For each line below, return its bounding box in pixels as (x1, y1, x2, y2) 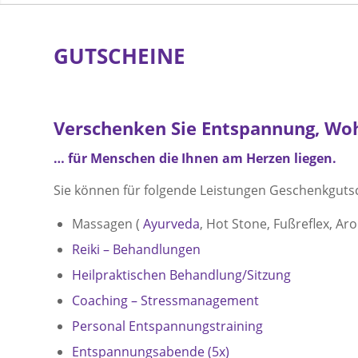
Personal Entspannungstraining (72, 317, 263, 336)
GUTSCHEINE (54, 41, 185, 70)
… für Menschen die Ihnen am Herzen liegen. (54, 149, 336, 168)
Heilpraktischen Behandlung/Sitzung (72, 266, 291, 284)
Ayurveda (143, 215, 200, 233)
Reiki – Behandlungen (72, 241, 201, 259)
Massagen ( (72, 215, 143, 233)
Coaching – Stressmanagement (72, 292, 259, 310)
